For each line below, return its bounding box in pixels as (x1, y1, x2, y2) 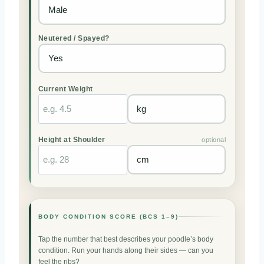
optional (202, 136, 226, 144)
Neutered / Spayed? (38, 34, 110, 43)
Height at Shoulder (38, 136, 105, 144)
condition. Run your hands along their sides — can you (38, 246, 213, 255)
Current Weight (38, 85, 93, 94)
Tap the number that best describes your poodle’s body (38, 235, 213, 244)
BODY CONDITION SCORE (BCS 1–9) (38, 213, 179, 220)
